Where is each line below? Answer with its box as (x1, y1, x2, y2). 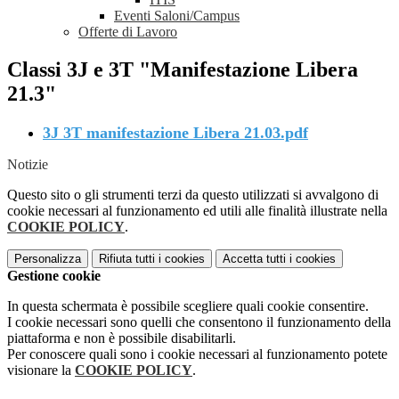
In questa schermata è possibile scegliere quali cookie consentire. (7, 298, 369, 314)
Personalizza (14, 252, 81, 266)
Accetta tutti (223, 252, 286, 266)
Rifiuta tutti (99, 252, 155, 266)
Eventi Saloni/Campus (114, 8, 240, 24)
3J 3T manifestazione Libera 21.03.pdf (43, 124, 308, 142)
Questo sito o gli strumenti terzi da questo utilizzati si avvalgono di (7, 187, 379, 203)
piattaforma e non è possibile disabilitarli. (7, 330, 236, 346)
